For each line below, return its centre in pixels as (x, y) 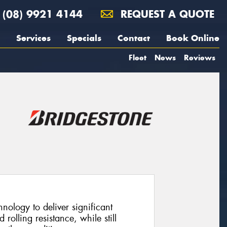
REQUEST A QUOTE (166, 14)
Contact (134, 38)
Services (33, 38)
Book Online (193, 38)
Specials (84, 38)
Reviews (200, 58)
